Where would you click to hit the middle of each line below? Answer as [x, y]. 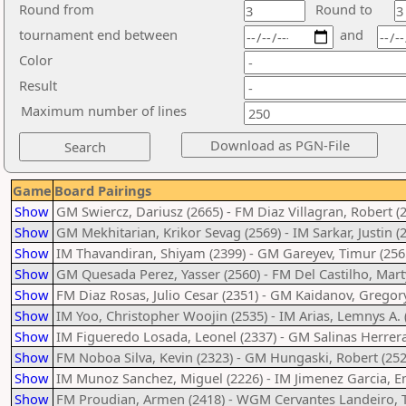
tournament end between [98, 34]
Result [38, 85]
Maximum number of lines [104, 111]
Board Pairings [103, 190]
